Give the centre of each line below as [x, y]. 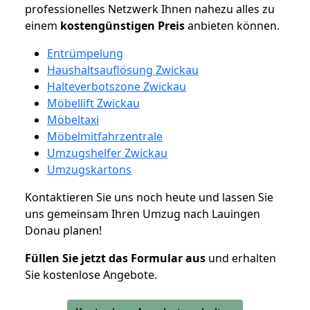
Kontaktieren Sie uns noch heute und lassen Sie [149, 197]
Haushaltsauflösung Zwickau [123, 70]
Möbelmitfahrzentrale [105, 136]
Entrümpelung [85, 53]
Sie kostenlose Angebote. [91, 274]
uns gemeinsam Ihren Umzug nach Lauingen [143, 213]
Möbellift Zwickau [93, 103]
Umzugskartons [89, 169]
